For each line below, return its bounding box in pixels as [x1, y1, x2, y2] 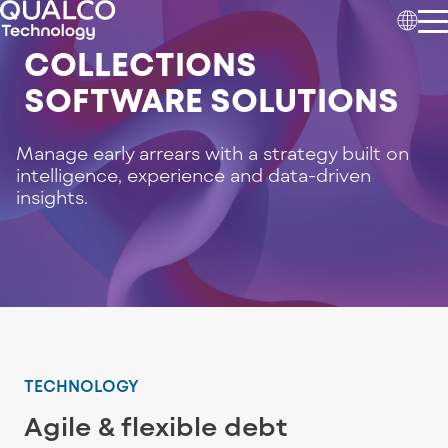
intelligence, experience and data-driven [16, 164, 371, 186]
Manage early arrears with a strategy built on [16, 142, 409, 164]
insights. [16, 186, 88, 208]
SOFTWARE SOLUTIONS [24, 80, 399, 118]
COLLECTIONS [24, 44, 257, 82]
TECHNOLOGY [24, 376, 139, 395]
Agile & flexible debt [24, 410, 288, 441]
